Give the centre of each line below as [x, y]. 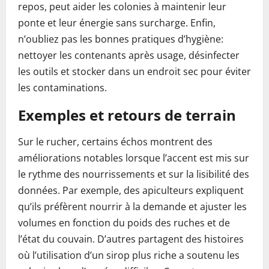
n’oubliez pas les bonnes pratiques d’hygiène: [121, 39]
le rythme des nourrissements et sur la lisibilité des [134, 174]
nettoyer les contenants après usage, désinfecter [129, 55]
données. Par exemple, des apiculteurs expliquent [131, 190]
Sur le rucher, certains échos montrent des [115, 142]
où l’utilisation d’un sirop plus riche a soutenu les [129, 255]
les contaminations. [62, 88]
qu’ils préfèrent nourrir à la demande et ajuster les [132, 207]
